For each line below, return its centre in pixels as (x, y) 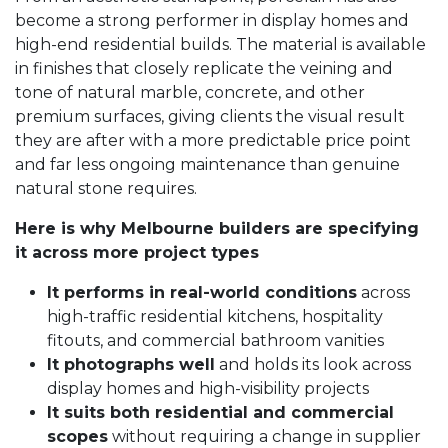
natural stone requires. (106, 189)
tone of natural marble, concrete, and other (190, 93)
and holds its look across (313, 365)
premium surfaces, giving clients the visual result (210, 117)
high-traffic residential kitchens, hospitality (215, 317)
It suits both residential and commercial (220, 413)
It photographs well (131, 365)
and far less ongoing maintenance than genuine (207, 165)
